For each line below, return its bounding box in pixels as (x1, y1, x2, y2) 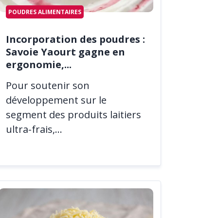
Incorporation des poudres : (6, 32, 145, 46)
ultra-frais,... (6, 123, 62, 136)
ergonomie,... (6, 57, 72, 71)
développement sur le (6, 93, 107, 107)
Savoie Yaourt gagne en (6, 45, 125, 58)
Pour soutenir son (6, 79, 90, 92)
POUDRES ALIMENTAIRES (8, 8, 81, 16)
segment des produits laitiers (6, 108, 141, 122)
